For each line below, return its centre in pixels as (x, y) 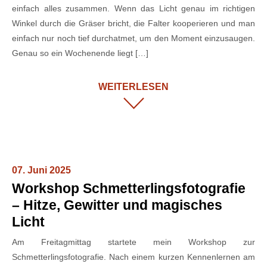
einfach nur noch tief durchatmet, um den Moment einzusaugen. (133, 38)
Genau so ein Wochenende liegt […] (80, 53)
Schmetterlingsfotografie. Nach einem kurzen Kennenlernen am (133, 257)
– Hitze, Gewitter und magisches (117, 205)
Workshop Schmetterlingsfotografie (129, 188)
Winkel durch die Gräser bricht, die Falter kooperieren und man (133, 23)
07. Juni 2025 (41, 170)
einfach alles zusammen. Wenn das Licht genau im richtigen (133, 8)
